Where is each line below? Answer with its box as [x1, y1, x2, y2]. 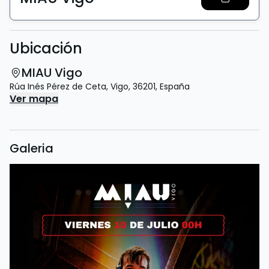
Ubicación [10, 38, 82, 58]
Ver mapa [10, 92, 58, 106]
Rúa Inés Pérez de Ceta [10, 80, 106, 92]
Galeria [10, 140, 53, 157]
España [160, 80, 190, 92]
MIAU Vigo [22, 64, 82, 81]
